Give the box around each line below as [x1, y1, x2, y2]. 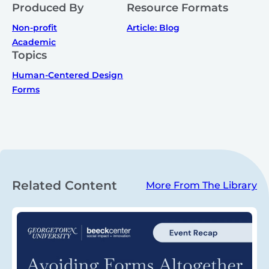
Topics [12, 48, 47, 62]
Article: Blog [127, 22, 180, 33]
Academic [12, 36, 56, 47]
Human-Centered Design [12, 69, 123, 80]
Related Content [12, 177, 117, 193]
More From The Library [146, 179, 257, 191]
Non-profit [12, 22, 57, 33]
